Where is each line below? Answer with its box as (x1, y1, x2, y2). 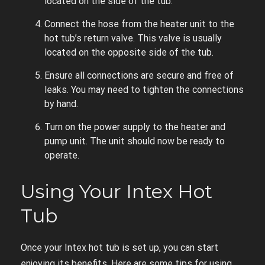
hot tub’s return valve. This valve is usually (44, 32, 222, 44)
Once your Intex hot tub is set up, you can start (21, 241, 218, 253)
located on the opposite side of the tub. (44, 46, 214, 58)
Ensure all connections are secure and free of (44, 69, 234, 81)
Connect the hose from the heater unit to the (44, 18, 234, 30)
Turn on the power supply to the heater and (44, 121, 225, 132)
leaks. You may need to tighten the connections (44, 83, 244, 95)
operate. (44, 149, 79, 161)
